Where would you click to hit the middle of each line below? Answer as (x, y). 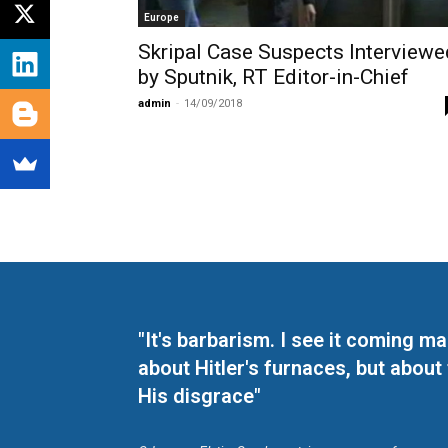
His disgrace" (199, 396)
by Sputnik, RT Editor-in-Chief (273, 77)
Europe (161, 18)
